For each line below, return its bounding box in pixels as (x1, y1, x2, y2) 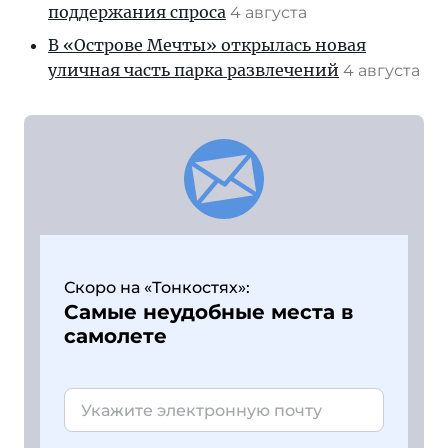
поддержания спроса (48, 2, 226, 22)
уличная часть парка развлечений (48, 60, 339, 80)
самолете (64, 324, 167, 348)
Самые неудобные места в (64, 300, 353, 324)
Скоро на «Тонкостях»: (64, 278, 250, 297)
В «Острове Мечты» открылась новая (48, 35, 366, 55)
